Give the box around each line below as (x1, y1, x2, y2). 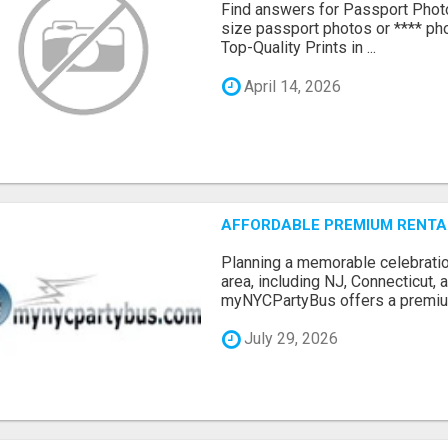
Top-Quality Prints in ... (221, 38, 377, 58)
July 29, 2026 (240, 329, 339, 349)
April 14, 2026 (240, 76, 342, 96)
